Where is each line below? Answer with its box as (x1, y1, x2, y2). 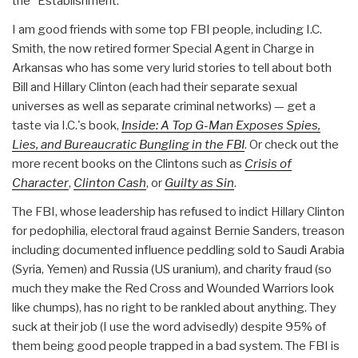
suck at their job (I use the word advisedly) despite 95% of (12, 319, 326, 334)
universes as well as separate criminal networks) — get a (12, 98, 316, 113)
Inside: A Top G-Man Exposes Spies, (121, 117, 320, 133)
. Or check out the (245, 137, 339, 152)
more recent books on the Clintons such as (12, 156, 245, 171)
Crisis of (245, 156, 292, 171)
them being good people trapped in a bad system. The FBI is (12, 338, 340, 353)
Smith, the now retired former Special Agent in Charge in (12, 41, 314, 56)
